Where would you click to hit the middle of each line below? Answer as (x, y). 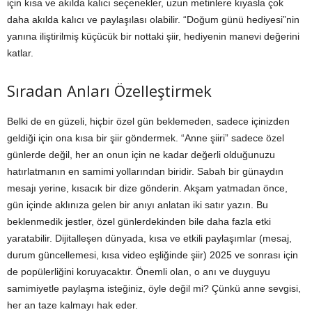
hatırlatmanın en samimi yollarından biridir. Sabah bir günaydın (145, 172)
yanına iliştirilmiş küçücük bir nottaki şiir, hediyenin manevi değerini (153, 37)
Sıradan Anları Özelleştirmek (109, 91)
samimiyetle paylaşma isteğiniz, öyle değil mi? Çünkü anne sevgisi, (154, 289)
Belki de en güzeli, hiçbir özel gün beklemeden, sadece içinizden (148, 122)
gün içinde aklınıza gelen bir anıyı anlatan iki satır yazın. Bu (138, 205)
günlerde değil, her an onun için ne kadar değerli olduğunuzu (141, 155)
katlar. (20, 53)
